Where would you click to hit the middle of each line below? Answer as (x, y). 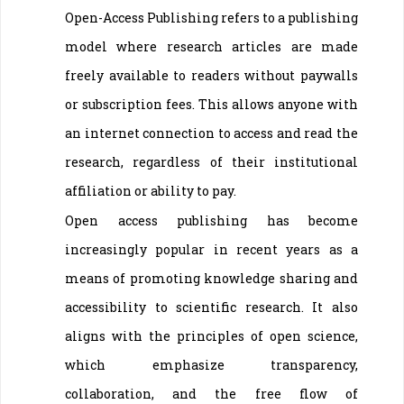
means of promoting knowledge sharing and (211, 278)
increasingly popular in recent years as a (211, 249)
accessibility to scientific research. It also (211, 307)
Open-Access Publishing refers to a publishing (211, 17)
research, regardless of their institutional (211, 161)
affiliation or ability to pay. (151, 190)
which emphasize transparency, (211, 364)
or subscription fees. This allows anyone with (211, 104)
